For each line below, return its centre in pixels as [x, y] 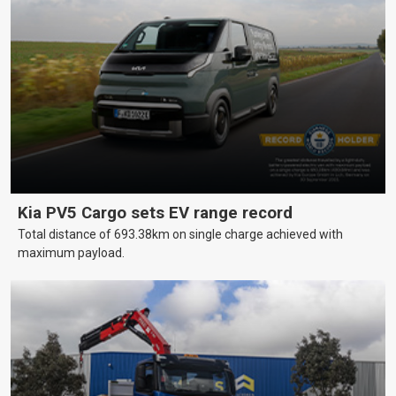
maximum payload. [71, 253]
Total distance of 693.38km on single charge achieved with [180, 235]
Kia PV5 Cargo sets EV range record [155, 213]
